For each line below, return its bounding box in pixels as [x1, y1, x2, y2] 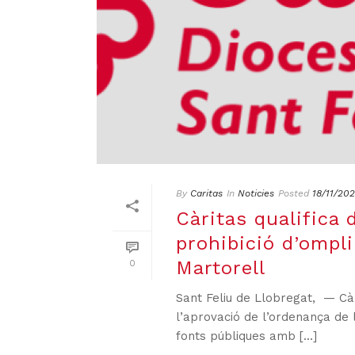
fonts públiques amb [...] [176, 329, 317, 344]
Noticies [238, 188, 274, 200]
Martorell [176, 257, 265, 280]
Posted [278, 188, 309, 200]
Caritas [190, 188, 223, 200]
